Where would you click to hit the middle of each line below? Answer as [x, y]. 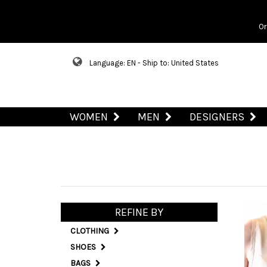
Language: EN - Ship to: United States [154, 63]
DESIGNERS [217, 117]
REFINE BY [139, 212]
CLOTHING [91, 231]
